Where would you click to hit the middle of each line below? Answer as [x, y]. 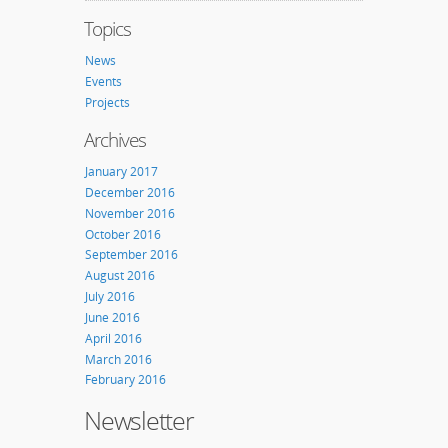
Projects [107, 102]
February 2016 [125, 380]
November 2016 [130, 213]
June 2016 [112, 317]
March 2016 [118, 359]
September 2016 [131, 255]
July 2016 [110, 297]
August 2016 [120, 276]
